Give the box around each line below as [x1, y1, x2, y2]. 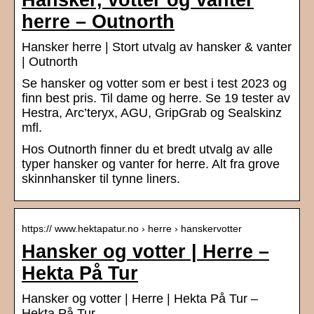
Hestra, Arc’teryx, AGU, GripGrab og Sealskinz [22, 106, 282, 121]
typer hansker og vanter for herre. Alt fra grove [22, 157, 280, 172]
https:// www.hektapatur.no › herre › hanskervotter [22, 223, 242, 235]
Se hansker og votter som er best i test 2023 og [22, 76, 287, 91]
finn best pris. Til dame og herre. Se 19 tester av [22, 91, 290, 106]
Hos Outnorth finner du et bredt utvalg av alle [22, 142, 273, 157]
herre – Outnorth [22, 11, 175, 33]
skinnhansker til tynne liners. [22, 172, 180, 186]
